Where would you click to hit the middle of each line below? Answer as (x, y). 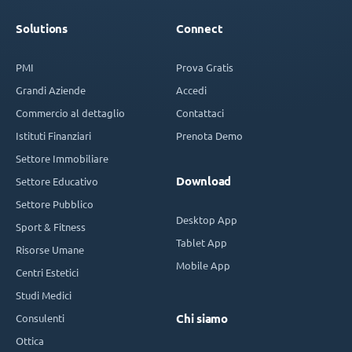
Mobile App (203, 266)
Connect (200, 29)
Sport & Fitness (51, 227)
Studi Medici (44, 295)
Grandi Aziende (51, 90)
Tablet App (202, 243)
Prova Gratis (205, 68)
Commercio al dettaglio (70, 113)
